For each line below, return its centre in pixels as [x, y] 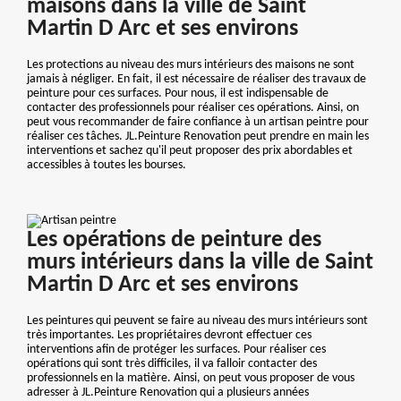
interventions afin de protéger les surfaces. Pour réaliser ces [176, 349]
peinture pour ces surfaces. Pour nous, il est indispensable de [178, 94]
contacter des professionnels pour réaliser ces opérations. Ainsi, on [193, 108]
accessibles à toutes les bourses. [107, 166]
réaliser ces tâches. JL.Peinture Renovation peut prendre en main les [198, 137]
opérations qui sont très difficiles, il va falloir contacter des [172, 363]
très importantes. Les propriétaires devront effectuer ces [169, 335]
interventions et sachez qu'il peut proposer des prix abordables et [190, 151]
